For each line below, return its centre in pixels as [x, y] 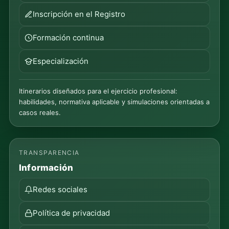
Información [46, 167]
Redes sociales [60, 189]
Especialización [61, 61]
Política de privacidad [71, 213]
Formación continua [68, 37]
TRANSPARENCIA [49, 152]
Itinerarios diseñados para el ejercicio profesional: [98, 91]
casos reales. [40, 112]
